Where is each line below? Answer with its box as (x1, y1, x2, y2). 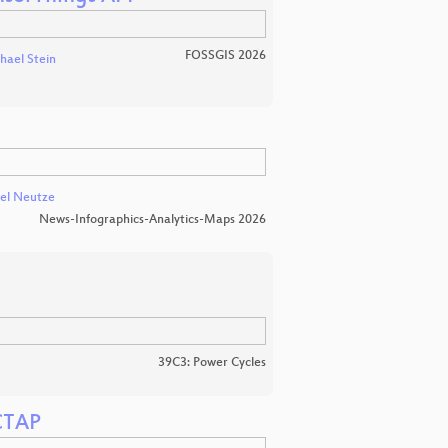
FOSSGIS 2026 (185, 48, 266, 63)
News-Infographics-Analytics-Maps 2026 (39, 213, 266, 228)
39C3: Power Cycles (158, 355, 266, 370)
